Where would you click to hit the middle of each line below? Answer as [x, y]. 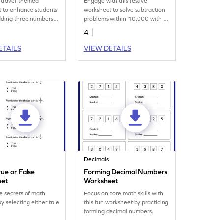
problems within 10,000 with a [125, 19]
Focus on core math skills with [124, 193]
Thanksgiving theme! [112, 27]
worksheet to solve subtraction [125, 10]
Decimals [96, 159]
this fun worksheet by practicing [126, 202]
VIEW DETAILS [107, 48]
